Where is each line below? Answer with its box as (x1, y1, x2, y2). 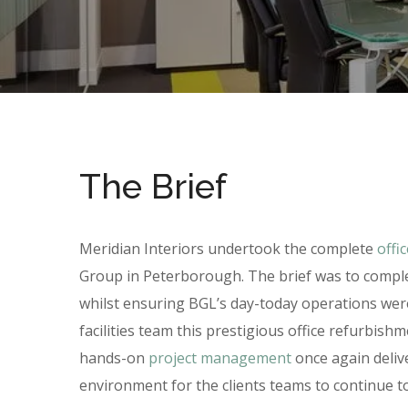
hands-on (79, 348, 148, 368)
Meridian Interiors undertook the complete (79, 239, 377, 259)
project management (148, 348, 291, 368)
